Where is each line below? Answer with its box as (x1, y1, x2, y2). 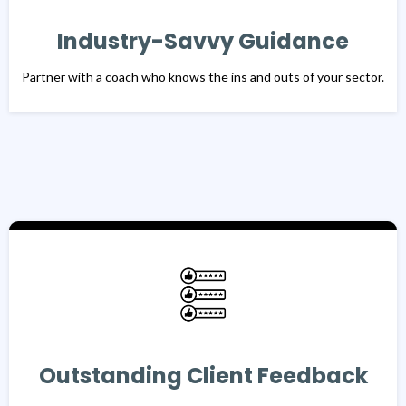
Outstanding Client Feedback (38, 361, 368, 391)
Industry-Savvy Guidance (57, 26, 349, 57)
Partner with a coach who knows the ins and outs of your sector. (22, 69, 384, 85)
